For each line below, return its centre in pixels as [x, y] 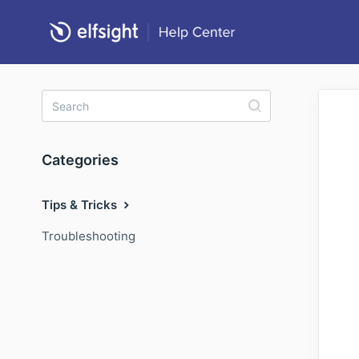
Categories [80, 160]
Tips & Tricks [81, 205]
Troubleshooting [89, 236]
